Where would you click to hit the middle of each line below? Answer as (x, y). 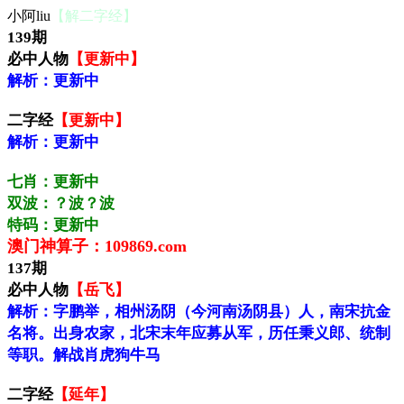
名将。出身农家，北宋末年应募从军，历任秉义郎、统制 (199, 333)
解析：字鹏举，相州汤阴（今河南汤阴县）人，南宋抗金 (199, 312)
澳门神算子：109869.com (97, 246)
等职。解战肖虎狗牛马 (84, 355)
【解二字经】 (94, 16)
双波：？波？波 (61, 203)
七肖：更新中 (53, 182)
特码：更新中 (53, 225)
